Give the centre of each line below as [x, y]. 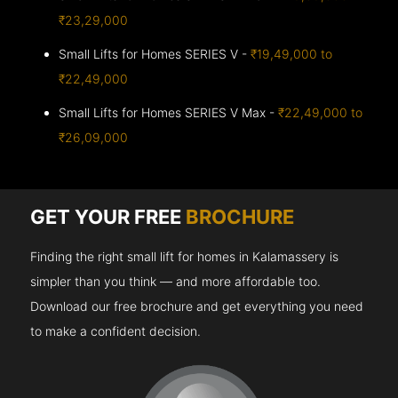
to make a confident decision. [116, 330]
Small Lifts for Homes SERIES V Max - [169, 112]
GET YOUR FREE [108, 216]
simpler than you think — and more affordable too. [176, 281]
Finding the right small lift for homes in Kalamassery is [185, 256]
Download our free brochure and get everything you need [197, 306]
